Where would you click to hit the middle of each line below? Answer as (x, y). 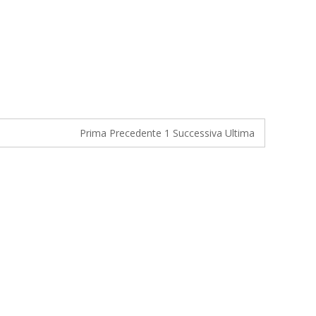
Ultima (240, 133)
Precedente (135, 133)
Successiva (197, 133)
